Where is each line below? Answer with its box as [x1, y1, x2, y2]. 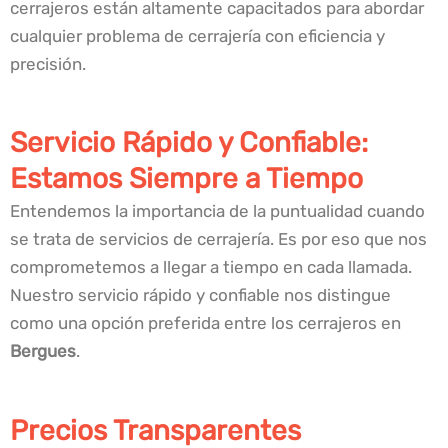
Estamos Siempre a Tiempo [10, 162, 363, 196]
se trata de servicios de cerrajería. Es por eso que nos [10, 229, 427, 250]
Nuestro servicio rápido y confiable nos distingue [10, 285, 391, 306]
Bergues [10, 341, 76, 362]
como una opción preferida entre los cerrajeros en [10, 313, 401, 334]
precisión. [10, 54, 86, 75]
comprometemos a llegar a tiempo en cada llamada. [10, 257, 412, 278]
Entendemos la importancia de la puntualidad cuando [10, 201, 425, 222]
